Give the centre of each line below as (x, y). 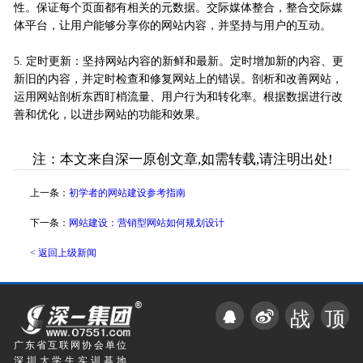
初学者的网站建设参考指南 (127, 192)
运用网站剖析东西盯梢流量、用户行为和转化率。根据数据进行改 (178, 96)
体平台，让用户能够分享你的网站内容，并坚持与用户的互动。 (172, 25)
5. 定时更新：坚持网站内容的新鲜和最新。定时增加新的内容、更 (178, 61)
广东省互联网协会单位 (70, 345)
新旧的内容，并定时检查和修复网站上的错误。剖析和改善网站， (178, 79)
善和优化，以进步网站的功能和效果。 (110, 114)
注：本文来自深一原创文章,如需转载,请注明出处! (183, 159)
